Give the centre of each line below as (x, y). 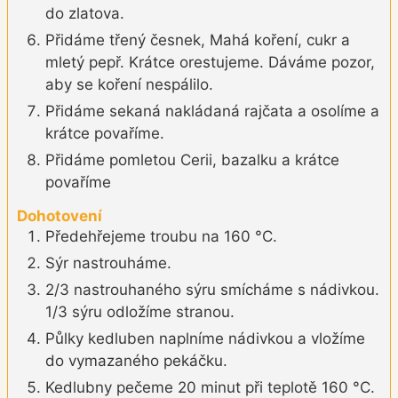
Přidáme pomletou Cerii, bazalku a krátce (192, 160)
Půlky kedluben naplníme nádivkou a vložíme (205, 338)
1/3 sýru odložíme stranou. (140, 311)
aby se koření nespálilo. (129, 85)
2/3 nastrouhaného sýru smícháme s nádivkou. (212, 289)
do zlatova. (85, 14)
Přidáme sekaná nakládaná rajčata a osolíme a (212, 111)
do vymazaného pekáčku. (136, 360)
